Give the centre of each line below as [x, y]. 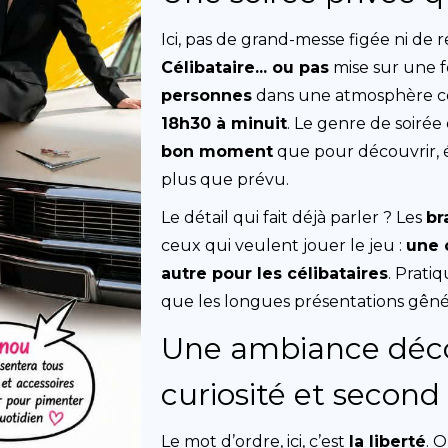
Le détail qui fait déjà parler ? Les [294, 217]
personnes [207, 95]
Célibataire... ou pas [245, 67]
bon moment [217, 151]
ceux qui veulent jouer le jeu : [284, 245]
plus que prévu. [225, 179]
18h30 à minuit [224, 123]
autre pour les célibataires [275, 273]
